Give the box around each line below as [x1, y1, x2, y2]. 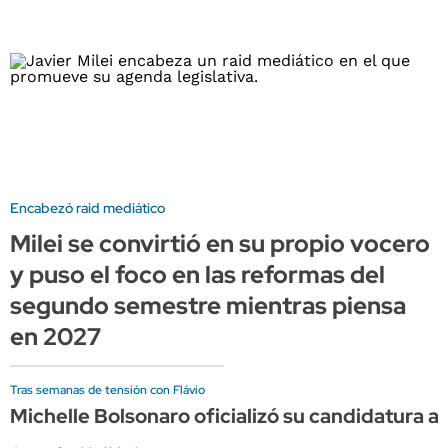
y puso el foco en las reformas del [10, 258, 385, 290]
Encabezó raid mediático [10, 198, 165, 217]
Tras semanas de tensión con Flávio [10, 381, 205, 398]
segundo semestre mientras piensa [10, 289, 406, 321]
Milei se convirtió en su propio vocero [10, 227, 430, 259]
